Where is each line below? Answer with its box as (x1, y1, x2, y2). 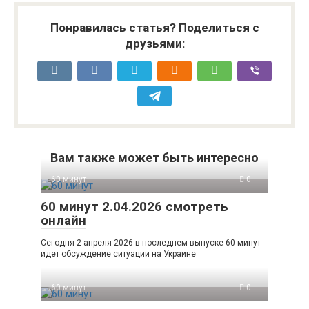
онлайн (41, 212, 86, 228)
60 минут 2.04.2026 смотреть (41, 199, 228, 215)
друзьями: (124, 37, 185, 50)
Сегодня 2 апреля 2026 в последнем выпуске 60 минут (41, 238, 261, 248)
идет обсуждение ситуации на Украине (41, 249, 196, 259)
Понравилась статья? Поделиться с (50, 21, 259, 34)
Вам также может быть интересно (50, 150, 259, 165)
